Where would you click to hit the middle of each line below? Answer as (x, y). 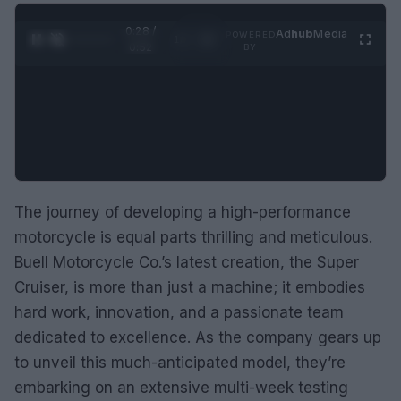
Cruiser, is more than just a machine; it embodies (190, 287)
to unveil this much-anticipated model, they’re (180, 362)
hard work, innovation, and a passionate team (179, 312)
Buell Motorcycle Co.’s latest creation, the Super (187, 262)
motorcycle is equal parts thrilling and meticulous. (193, 237)
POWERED (250, 34)
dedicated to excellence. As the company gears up (198, 337)
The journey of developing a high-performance (183, 212)
